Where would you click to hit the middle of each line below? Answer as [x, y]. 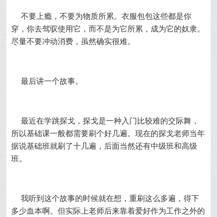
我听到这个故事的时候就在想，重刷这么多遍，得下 [110, 198]
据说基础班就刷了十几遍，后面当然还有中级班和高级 [104, 146]
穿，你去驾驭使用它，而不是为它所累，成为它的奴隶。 [108, 29]
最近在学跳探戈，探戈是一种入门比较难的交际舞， [110, 121]
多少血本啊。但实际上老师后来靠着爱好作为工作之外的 [108, 211]
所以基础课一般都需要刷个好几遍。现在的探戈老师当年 [108, 133]
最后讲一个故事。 [52, 81]
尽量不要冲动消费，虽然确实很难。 [73, 41]
